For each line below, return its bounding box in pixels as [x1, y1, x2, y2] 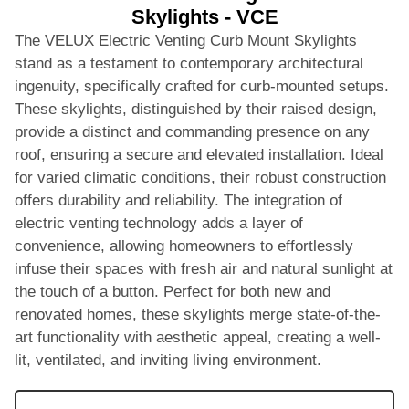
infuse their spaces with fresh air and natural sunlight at [15, 259, 393, 278]
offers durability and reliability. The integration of [15, 191, 342, 209]
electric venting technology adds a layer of [15, 214, 303, 232]
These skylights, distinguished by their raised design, [15, 100, 377, 118]
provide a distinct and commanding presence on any [15, 122, 370, 141]
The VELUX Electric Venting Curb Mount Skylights [15, 31, 357, 49]
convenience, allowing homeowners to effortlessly [15, 236, 353, 255]
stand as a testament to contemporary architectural [15, 54, 363, 72]
